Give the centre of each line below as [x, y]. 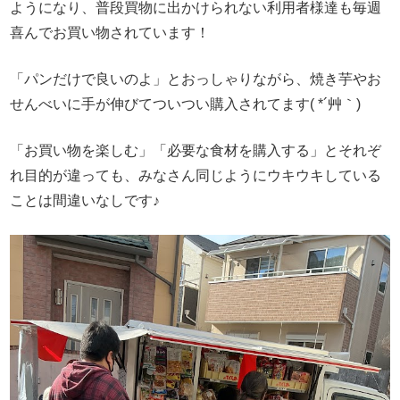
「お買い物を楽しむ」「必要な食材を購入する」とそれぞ [196, 150]
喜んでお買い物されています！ [110, 32]
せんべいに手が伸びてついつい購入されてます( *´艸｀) [186, 104]
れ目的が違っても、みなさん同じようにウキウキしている [196, 175]
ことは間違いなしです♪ [85, 200]
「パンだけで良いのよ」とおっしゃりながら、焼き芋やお [196, 79]
